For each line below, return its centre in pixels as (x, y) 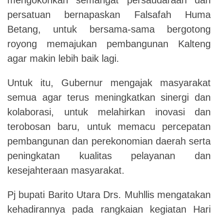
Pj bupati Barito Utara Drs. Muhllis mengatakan (109, 194)
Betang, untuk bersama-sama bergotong (109, 29)
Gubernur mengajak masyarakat (136, 82)
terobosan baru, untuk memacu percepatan (109, 126)
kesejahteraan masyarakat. (66, 170)
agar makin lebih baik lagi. (65, 58)
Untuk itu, (31, 82)
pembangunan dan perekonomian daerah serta (109, 141)
